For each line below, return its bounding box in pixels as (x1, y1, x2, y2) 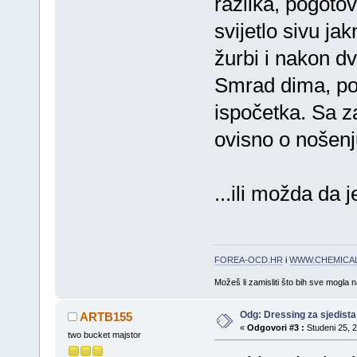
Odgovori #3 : (246, 322, 304, 332)
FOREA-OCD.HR (214, 254, 283, 265)
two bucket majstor (67, 329, 141, 339)
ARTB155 (80, 309, 133, 324)
